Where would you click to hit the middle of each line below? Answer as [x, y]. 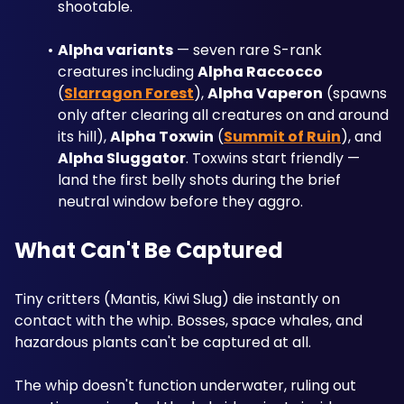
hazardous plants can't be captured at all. [163, 342]
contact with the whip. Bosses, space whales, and [188, 321]
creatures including [128, 72]
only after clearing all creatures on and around [223, 115]
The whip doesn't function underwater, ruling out [185, 386]
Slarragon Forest [129, 93]
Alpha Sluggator [122, 158]
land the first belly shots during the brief [199, 180]
